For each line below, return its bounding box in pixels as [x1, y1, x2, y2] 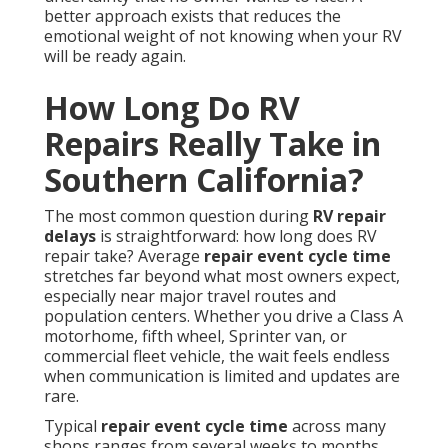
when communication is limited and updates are [44, 365, 400, 388]
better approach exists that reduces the [44, 5, 341, 28]
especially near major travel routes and [44, 285, 336, 308]
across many [288, 415, 386, 438]
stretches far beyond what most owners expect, [44, 265, 400, 288]
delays [44, 225, 96, 248]
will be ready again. [44, 45, 186, 68]
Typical [44, 415, 101, 438]
